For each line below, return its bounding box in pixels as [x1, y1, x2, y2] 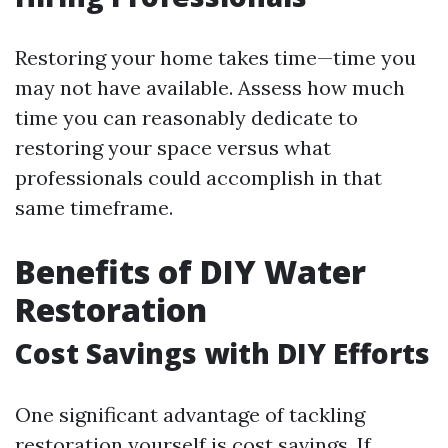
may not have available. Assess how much [15, 75, 405, 100]
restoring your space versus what [15, 135, 331, 160]
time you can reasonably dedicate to [15, 105, 358, 130]
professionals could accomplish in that [15, 165, 382, 190]
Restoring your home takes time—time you [15, 45, 416, 70]
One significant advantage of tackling [15, 402, 365, 427]
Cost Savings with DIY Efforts [15, 334, 430, 372]
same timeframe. [15, 195, 173, 220]
